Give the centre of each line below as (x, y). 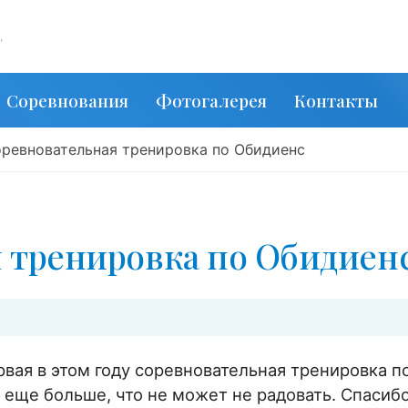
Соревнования (67, 100)
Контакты (336, 100)
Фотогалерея (211, 100)
